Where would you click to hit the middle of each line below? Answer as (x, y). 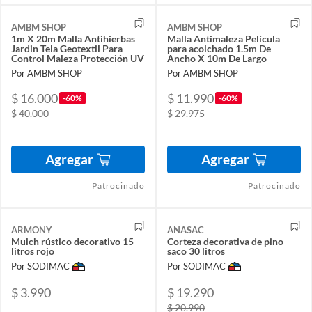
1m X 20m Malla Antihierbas (73, 38)
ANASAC (186, 229)
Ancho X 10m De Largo (217, 58)
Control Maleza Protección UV (78, 58)
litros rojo (33, 251)
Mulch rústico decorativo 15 (72, 241)
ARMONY (32, 229)
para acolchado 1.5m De (219, 48)
